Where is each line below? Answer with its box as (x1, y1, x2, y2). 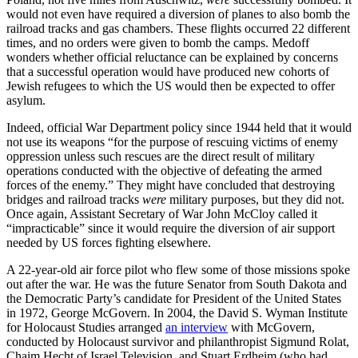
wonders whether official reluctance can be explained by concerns (6, 50, 338, 65)
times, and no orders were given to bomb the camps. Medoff (6, 36, 309, 50)
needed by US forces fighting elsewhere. (6, 236, 211, 250)
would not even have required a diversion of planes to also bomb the (6, 7, 350, 22)
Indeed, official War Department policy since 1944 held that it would (6, 121, 352, 135)
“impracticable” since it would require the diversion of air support (6, 221, 335, 236)
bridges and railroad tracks (6, 193, 142, 207)
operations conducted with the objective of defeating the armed (6, 164, 322, 178)
